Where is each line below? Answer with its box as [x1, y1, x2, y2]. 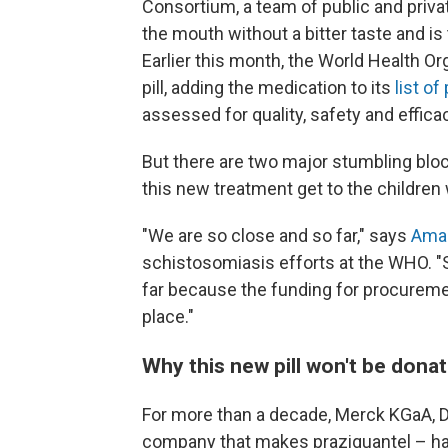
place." [142, 305, 194, 327]
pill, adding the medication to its [142, 76, 395, 98]
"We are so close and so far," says [142, 224, 411, 246]
